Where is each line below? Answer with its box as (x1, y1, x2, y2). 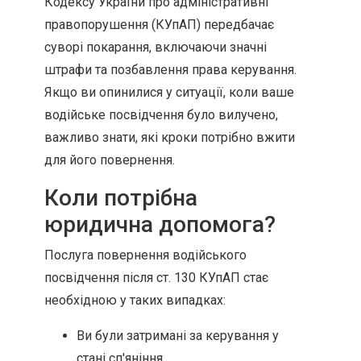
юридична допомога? (44, 211, 276, 238)
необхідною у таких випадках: (44, 293, 226, 308)
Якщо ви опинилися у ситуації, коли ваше (44, 85, 294, 100)
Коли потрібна (44, 185, 197, 211)
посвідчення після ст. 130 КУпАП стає (44, 270, 268, 285)
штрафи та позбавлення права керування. (44, 62, 297, 77)
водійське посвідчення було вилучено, (44, 107, 278, 122)
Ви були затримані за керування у (77, 328, 279, 343)
